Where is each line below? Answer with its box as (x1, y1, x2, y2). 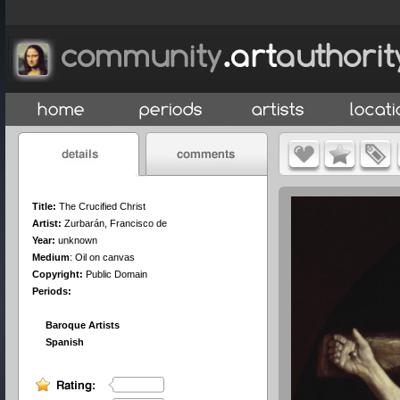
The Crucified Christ (59, 201, 146, 212)
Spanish (46, 337, 84, 347)
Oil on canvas (75, 252, 135, 262)
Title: (32, 201, 56, 212)
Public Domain (83, 269, 147, 279)
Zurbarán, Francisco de (64, 218, 167, 229)
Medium (32, 252, 70, 262)
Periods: (32, 286, 71, 296)
